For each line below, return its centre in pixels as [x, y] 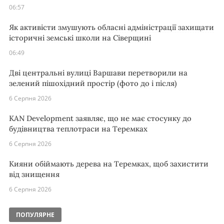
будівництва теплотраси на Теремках [78, 129]
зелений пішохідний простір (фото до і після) [93, 83]
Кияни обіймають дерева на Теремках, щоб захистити [109, 164]
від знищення [34, 174]
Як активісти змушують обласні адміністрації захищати [111, 27]
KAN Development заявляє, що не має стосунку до [100, 118]
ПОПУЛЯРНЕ [35, 215]
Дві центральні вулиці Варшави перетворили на [98, 73]
